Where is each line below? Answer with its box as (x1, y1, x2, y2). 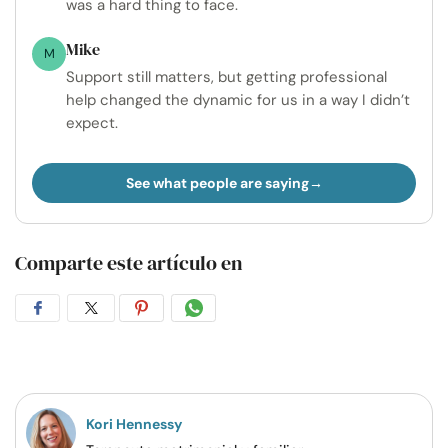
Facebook (46, 354, 132, 379)
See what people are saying (125, 174, 309, 193)
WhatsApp (202, 354, 297, 379)
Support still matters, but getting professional (66, 67, 387, 88)
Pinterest (150, 354, 232, 379)
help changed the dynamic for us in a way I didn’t (66, 90, 410, 111)
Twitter (98, 354, 162, 379)
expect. (66, 113, 118, 134)
